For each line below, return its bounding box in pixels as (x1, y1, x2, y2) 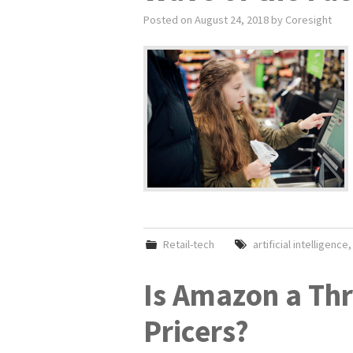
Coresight (285, 13, 332, 27)
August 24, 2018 (195, 13, 269, 27)
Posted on (143, 13, 195, 27)
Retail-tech (163, 237, 215, 251)
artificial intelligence (252, 237, 348, 251)
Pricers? (143, 312, 249, 350)
